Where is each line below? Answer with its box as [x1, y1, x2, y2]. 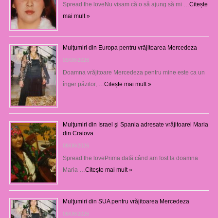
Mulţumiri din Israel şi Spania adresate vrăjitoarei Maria [62, 121, 208, 128]
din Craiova [62, 130, 93, 137]
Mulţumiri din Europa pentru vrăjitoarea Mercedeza [62, 44, 197, 52]
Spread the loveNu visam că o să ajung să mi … [62, 1, 189, 8]
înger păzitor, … [62, 81, 104, 88]
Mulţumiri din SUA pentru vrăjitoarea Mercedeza [62, 198, 189, 205]
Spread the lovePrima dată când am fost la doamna [62, 155, 198, 162]
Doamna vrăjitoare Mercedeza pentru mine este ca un [62, 69, 205, 76]
